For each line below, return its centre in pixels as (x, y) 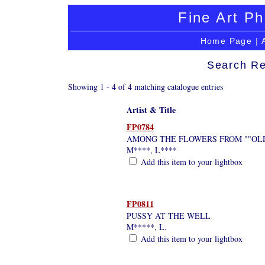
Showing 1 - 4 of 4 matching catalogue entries (146, 86)
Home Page (226, 41)
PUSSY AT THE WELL (168, 215)
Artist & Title (151, 109)
